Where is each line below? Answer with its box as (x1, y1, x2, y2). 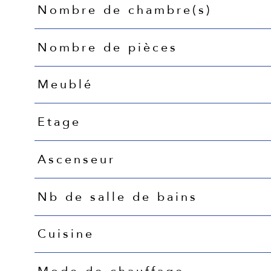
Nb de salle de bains (37, 188, 198, 205)
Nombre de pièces (37, 39, 178, 56)
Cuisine (37, 226, 94, 243)
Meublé (37, 76, 93, 93)
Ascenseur (37, 151, 116, 168)
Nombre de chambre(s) (37, 1, 212, 18)
